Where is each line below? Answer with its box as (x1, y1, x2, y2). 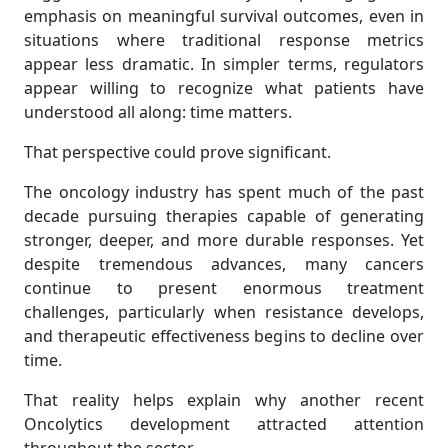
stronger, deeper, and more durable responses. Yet (24, 229, 424, 252)
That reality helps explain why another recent (24, 389, 424, 412)
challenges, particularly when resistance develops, (24, 301, 424, 324)
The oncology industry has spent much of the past (24, 181, 424, 204)
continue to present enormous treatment (24, 277, 424, 300)
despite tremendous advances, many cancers (24, 253, 424, 276)
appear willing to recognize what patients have (24, 77, 424, 100)
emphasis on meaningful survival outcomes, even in (24, 5, 424, 28)
